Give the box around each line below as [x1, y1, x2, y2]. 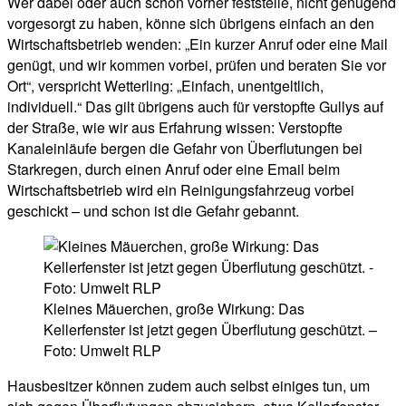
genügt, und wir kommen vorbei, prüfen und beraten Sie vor [7, 53, 386, 75]
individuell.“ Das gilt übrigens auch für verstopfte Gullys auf [7, 95, 383, 117]
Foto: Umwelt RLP [43, 339, 161, 361]
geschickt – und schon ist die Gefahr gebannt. [7, 199, 299, 221]
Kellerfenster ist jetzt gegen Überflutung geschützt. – [43, 318, 377, 340]
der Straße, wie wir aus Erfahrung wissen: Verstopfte [7, 116, 343, 138]
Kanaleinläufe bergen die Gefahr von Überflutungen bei [7, 137, 362, 159]
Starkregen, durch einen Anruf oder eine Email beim [7, 158, 340, 179]
